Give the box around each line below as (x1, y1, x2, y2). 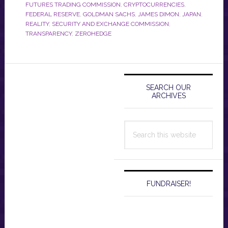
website (124, 148, 153, 158)
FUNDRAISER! (146, 180, 191, 188)
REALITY (25, 20, 49, 28)
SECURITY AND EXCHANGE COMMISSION (51, 20, 169, 28)
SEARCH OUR (146, 83, 191, 92)
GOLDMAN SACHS (82, 11, 135, 18)
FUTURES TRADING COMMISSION (25, 1, 121, 9)
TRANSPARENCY (25, 30, 72, 38)
